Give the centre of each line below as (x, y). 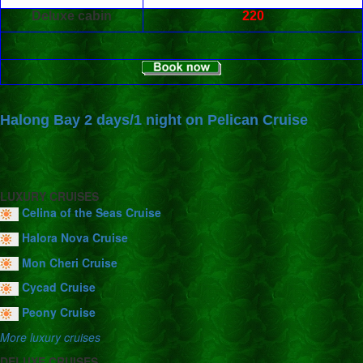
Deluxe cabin (72, 16)
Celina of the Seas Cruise (92, 212)
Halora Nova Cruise (75, 237)
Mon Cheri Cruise (70, 262)
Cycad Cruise (59, 287)
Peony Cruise (59, 312)
